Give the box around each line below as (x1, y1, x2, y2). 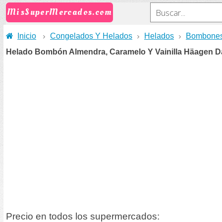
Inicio (17, 32, 36, 40)
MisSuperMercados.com (7, 6, 112, 18)
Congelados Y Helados (50, 32, 132, 40)
